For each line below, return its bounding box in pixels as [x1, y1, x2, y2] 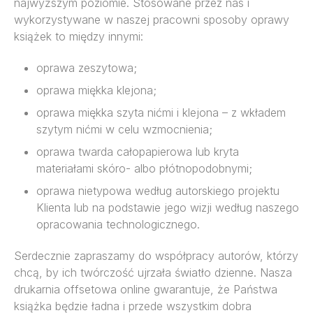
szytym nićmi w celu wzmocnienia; [36, 122, 212, 137]
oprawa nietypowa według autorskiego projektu [36, 184, 279, 198]
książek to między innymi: [14, 29, 143, 44]
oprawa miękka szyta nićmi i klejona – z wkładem [36, 105, 286, 120]
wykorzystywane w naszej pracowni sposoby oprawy [14, 13, 289, 27]
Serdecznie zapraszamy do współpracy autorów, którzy [14, 248, 298, 263]
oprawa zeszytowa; [36, 61, 137, 75]
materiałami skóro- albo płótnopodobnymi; [36, 161, 252, 176]
